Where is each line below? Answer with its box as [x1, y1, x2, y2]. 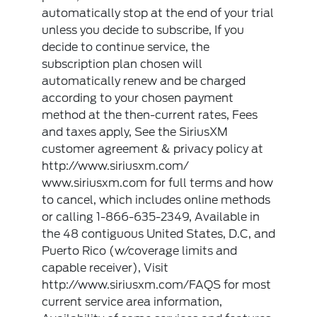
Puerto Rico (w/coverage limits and [42, 244, 238, 258]
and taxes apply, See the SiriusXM [42, 125, 229, 139]
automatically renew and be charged [42, 74, 246, 88]
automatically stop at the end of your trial [42, 6, 275, 20]
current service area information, [42, 295, 223, 309]
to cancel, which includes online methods [42, 193, 271, 207]
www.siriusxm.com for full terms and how [42, 176, 274, 190]
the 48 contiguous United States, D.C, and [42, 227, 276, 241]
